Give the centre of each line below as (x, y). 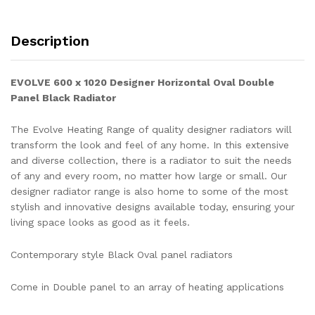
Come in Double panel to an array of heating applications (147, 287)
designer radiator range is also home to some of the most (149, 192)
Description (50, 40)
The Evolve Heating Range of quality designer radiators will (151, 130)
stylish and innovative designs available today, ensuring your (153, 207)
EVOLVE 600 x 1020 (60, 82)
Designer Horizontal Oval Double (192, 82)
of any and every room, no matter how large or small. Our (149, 176)
